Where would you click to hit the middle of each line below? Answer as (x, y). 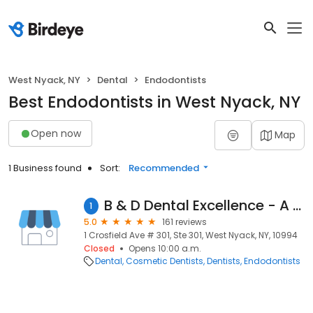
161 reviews (184, 222)
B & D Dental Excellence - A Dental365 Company (297, 205)
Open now (56, 133)
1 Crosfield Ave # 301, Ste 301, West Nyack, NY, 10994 (191, 235)
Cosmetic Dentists (165, 261)
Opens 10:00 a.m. (165, 248)
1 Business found (45, 168)
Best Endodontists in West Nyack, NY (154, 102)
